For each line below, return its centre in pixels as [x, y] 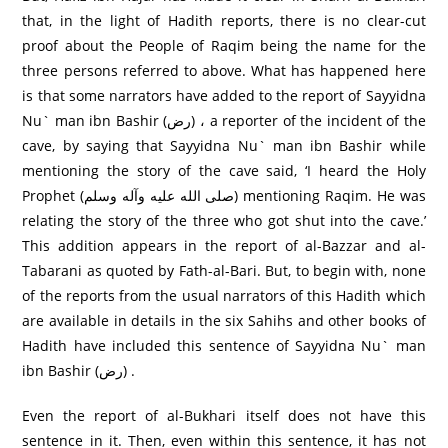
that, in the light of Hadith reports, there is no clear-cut [224, 20]
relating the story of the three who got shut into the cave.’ [224, 220]
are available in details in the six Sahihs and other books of [224, 320]
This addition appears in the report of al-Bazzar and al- [224, 245]
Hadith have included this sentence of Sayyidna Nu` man [224, 345]
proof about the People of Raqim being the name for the [224, 45]
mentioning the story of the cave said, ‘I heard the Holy [224, 170]
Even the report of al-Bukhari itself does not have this [224, 415]
